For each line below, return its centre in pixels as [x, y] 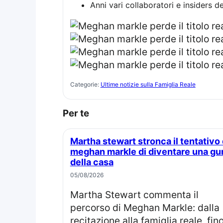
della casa [92, 162]
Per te [79, 113]
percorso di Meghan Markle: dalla [145, 208]
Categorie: [85, 85]
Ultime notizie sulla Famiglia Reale [148, 85]
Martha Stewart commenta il [74, 195]
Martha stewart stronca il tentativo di [74, 141]
